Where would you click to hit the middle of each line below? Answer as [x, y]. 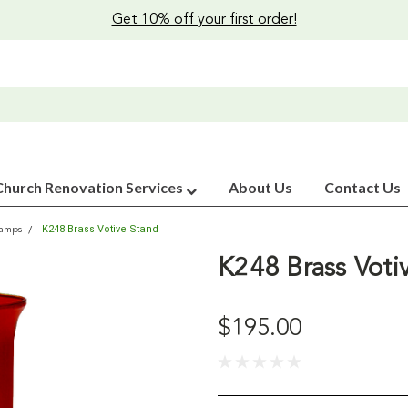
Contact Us [362, 187]
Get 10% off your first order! [204, 20]
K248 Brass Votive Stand [100, 229]
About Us [260, 187]
